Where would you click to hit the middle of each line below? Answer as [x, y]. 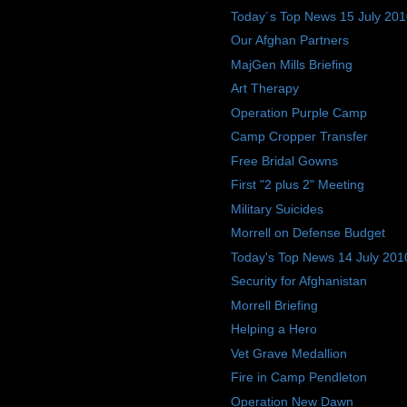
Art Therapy [264, 89]
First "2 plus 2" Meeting [297, 185]
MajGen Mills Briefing [291, 64]
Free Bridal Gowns [284, 160]
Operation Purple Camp [298, 112]
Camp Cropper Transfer [299, 137]
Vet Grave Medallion [288, 353]
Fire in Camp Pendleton [298, 377]
